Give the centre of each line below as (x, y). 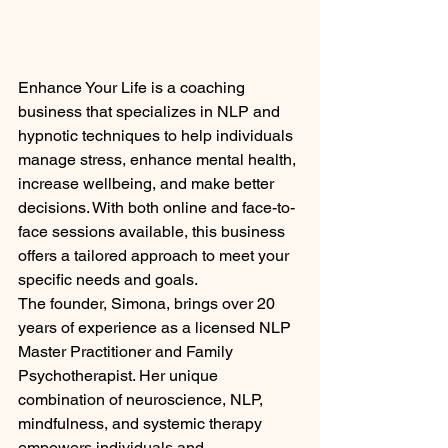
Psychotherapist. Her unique (120, 375)
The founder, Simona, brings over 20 (148, 303)
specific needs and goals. (108, 279)
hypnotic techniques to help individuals (157, 135)
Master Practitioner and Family (127, 351)
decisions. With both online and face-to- (156, 207)
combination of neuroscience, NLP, (142, 399)
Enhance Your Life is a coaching (133, 87)
